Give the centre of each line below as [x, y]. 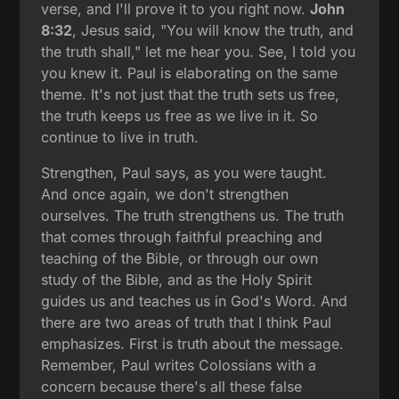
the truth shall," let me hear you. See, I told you [199, 51]
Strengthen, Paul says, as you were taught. [184, 172]
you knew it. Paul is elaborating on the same [190, 73]
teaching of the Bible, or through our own [180, 258]
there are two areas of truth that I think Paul [187, 322]
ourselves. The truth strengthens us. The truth [193, 215]
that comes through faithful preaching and [182, 236]
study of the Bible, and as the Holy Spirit [177, 279]
